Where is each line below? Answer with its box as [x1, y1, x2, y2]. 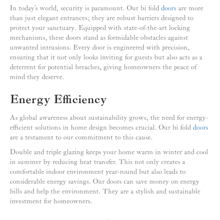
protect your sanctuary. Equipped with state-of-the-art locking [10, 24, 190, 32]
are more [176, 4, 203, 13]
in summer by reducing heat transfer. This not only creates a [10, 158, 185, 166]
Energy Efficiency [10, 93, 107, 108]
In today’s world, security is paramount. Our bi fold [10, 4, 161, 13]
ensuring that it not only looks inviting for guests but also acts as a [10, 54, 202, 62]
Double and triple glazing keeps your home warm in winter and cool [10, 148, 208, 157]
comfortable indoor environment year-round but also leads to [10, 168, 186, 176]
